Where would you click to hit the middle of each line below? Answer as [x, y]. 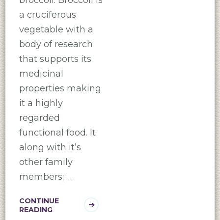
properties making [60, 88]
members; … [45, 177]
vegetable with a [56, 29]
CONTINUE [39, 201]
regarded [39, 118]
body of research [56, 44]
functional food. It [57, 132]
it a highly [41, 103]
